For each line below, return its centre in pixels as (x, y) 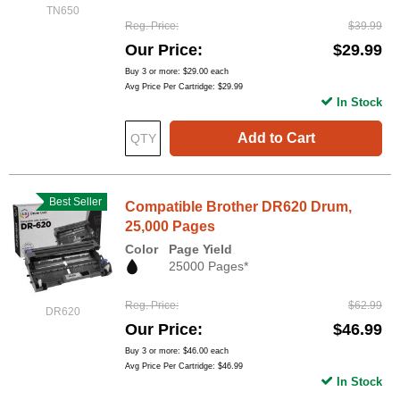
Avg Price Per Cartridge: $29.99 (184, 87)
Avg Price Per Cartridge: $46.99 (184, 366)
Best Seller (72, 202)
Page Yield (200, 250)
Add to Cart (276, 138)
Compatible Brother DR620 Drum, (238, 207)
